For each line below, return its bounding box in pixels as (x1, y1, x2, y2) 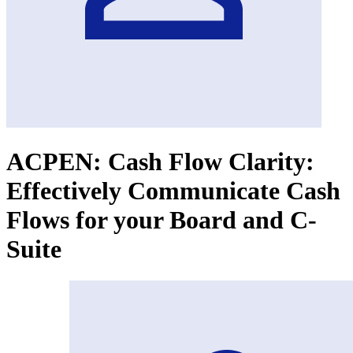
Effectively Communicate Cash (6, 176, 340, 205)
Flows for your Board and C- (6, 205, 317, 234)
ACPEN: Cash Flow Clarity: (6, 147, 314, 176)
